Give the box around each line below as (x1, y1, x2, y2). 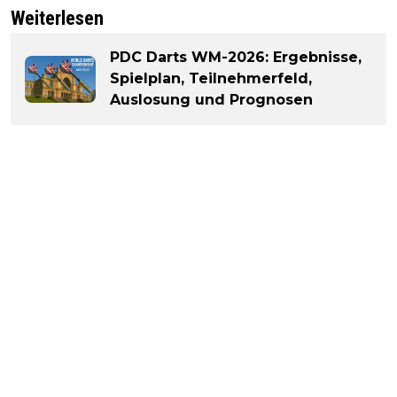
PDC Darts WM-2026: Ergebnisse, (110, 49, 362, 66)
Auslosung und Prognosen (110, 91, 313, 109)
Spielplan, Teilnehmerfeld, (110, 70, 312, 88)
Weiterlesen (11, 7, 104, 30)
